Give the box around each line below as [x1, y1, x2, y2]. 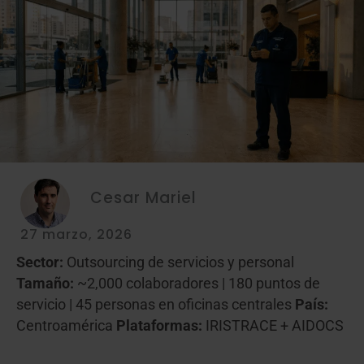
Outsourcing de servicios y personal [63, 254, 294, 271]
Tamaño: [16, 275, 74, 292]
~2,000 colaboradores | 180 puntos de [74, 275, 320, 292]
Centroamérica [16, 318, 116, 335]
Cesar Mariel [90, 186, 197, 209]
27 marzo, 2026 [20, 225, 132, 245]
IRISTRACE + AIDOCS [202, 318, 344, 335]
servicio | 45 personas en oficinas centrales [16, 297, 295, 314]
